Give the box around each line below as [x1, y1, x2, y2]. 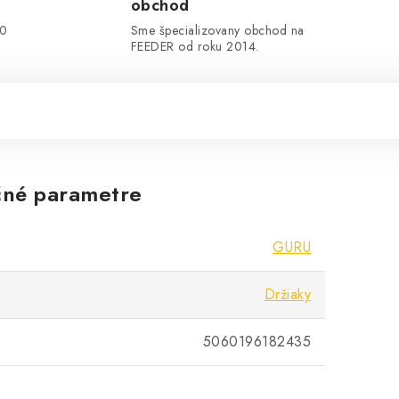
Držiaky [264, 284, 311, 305]
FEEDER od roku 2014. [130, 37, 259, 55]
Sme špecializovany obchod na [130, 21, 305, 39]
